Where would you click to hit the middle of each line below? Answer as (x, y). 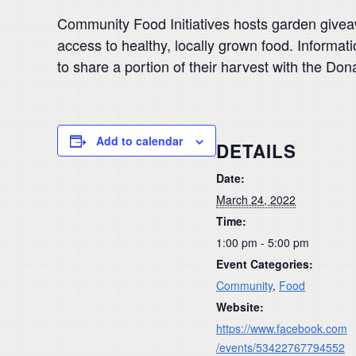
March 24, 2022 (256, 199)
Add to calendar (139, 141)
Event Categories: (265, 263)
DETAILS (256, 151)
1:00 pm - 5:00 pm (263, 242)
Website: (240, 306)
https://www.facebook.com (282, 328)
